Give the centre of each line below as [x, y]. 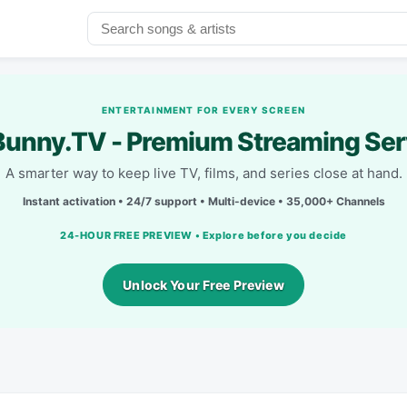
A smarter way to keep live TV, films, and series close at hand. [203, 173]
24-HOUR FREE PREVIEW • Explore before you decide [203, 235]
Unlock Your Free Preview [203, 284]
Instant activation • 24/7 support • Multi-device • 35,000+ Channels [203, 201]
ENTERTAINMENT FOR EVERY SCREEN [203, 109]
